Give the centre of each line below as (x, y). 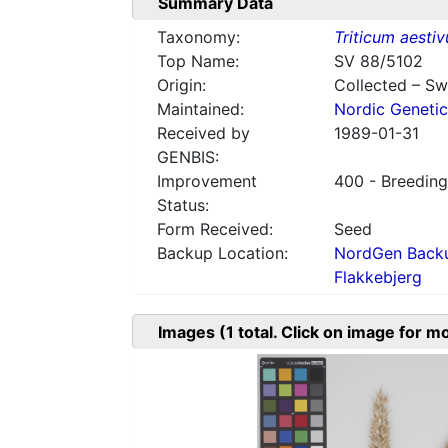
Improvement (207, 181)
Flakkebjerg (377, 277)
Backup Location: (222, 253)
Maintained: (200, 109)
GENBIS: (188, 157)
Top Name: (198, 61)
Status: (183, 205)
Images (188, 332)
